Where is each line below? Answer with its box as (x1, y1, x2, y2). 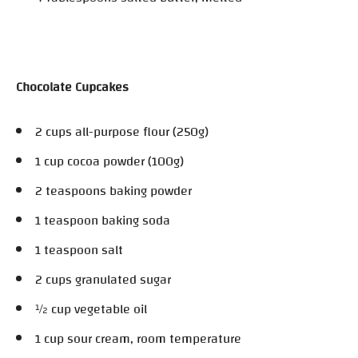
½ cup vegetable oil (35, 296, 147, 321)
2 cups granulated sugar (35, 267, 171, 292)
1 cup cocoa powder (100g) (35, 149, 184, 173)
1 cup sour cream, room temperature (35, 326, 241, 351)
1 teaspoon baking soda (35, 208, 170, 233)
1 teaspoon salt (35, 237, 123, 262)
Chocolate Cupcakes (16, 74, 129, 99)
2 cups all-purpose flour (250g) (35, 119, 209, 144)
